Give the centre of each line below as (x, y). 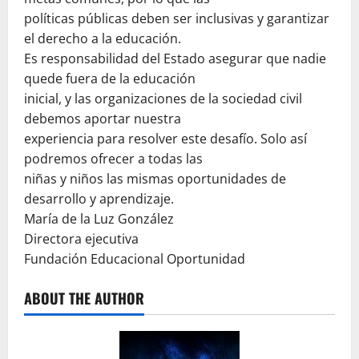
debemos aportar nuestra (103, 118)
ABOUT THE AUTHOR (84, 298)
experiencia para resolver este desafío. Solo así (165, 138)
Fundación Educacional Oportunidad (135, 258)
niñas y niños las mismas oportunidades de (155, 178)
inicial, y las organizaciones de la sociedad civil (163, 98)
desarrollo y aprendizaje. (99, 198)
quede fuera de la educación (110, 78)
